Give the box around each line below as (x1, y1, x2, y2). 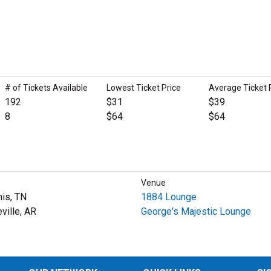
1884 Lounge (140, 191, 197, 203)
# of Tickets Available (4, 83, 88, 93)
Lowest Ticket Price (106, 83, 181, 93)
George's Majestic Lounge (140, 206, 251, 217)
